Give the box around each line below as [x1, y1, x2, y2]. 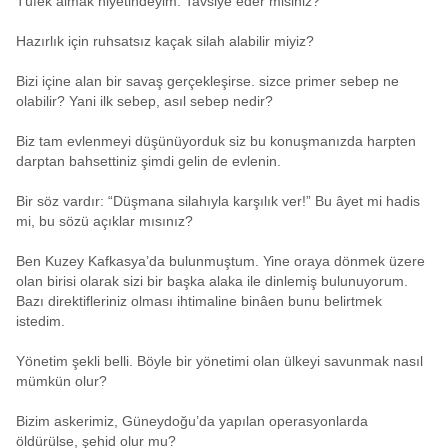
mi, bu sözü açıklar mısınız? [16, 213, 193, 230]
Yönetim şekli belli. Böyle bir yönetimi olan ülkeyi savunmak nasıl [16, 353, 423, 370]
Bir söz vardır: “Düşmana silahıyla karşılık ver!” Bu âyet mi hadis [16, 193, 420, 210]
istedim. [16, 313, 65, 330]
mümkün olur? [16, 373, 107, 390]
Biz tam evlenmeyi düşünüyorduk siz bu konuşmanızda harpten [16, 133, 416, 150]
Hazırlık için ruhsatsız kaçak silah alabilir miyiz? [16, 33, 314, 50]
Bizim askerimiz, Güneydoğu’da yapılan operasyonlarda [16, 413, 368, 430]
